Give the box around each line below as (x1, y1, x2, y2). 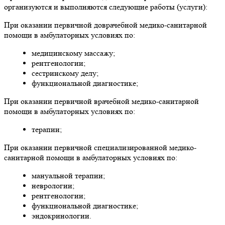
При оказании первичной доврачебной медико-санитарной (4, 20, 207, 30)
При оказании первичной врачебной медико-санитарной (4, 96, 199, 106)
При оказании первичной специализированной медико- (4, 142, 196, 152)
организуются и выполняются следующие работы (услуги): (4, 2, 207, 12)
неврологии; (32, 180, 74, 190)
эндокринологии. (32, 210, 91, 220)
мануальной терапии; (32, 170, 105, 180)
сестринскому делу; (32, 68, 98, 78)
